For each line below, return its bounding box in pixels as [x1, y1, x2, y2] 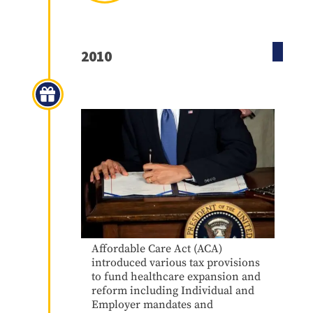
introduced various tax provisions [91, 255, 260, 270]
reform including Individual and [91, 283, 254, 298]
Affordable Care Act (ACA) [91, 241, 222, 256]
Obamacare [91, 84, 164, 102]
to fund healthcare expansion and [91, 269, 261, 284]
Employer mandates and [91, 297, 213, 312]
